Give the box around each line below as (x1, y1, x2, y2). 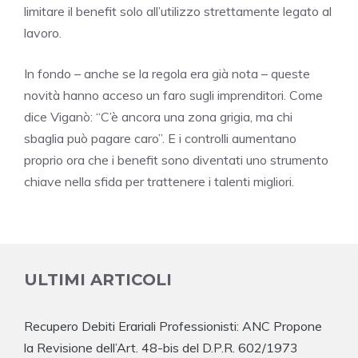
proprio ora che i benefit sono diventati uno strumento (24, 151, 328, 168)
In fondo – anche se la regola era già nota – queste (24, 65, 310, 82)
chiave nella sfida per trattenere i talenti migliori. (24, 173, 294, 189)
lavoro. (24, 24, 62, 41)
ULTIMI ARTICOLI (24, 269, 172, 289)
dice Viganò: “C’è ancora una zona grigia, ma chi (24, 108, 292, 125)
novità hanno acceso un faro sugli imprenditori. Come (24, 86, 323, 103)
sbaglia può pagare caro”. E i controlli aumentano (24, 129, 296, 146)
